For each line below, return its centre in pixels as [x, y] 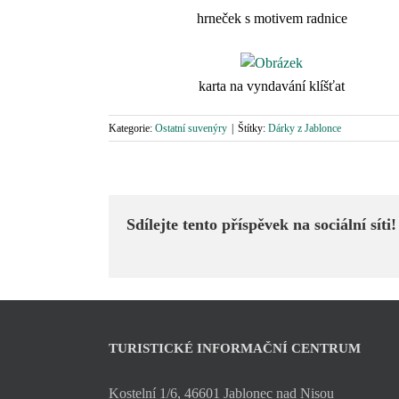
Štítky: [253, 128]
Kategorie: [132, 128]
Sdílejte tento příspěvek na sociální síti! [261, 224]
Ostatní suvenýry [191, 128]
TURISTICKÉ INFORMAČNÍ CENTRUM [235, 348]
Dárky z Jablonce [305, 128]
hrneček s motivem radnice [272, 18]
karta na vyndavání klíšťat [272, 86]
